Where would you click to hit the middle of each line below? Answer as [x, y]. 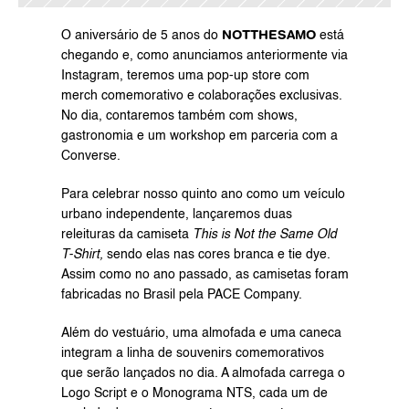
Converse [89, 156]
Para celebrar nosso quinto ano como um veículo [203, 194]
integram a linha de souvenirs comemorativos [192, 353]
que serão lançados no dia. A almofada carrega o [203, 373]
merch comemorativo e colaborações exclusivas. [201, 96]
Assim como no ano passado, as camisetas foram [204, 275]
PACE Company [252, 295]
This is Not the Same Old [264, 235]
